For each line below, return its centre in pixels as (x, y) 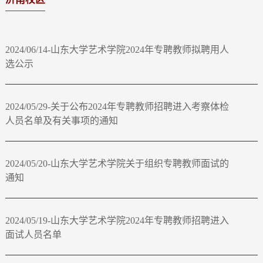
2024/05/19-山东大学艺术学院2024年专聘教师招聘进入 (117, 220)
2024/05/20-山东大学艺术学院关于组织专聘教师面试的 (117, 163)
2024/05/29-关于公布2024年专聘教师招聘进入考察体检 (117, 107)
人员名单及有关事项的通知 (61, 121)
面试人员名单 (33, 235)
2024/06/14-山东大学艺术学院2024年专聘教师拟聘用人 (117, 50)
